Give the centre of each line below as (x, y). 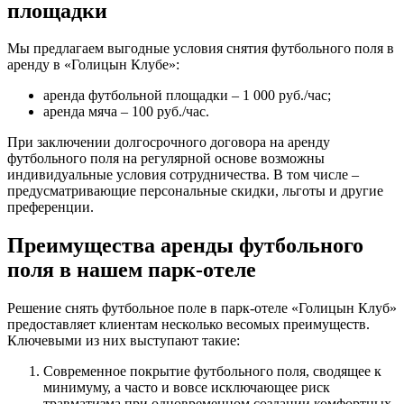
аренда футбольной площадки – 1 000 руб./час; (187, 96)
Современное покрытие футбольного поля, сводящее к (212, 372)
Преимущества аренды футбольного (185, 246)
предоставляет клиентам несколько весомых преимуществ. (188, 325)
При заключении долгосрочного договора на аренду (169, 142)
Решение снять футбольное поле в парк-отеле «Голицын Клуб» (202, 308)
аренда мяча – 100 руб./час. (126, 112)
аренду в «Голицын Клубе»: (93, 65)
